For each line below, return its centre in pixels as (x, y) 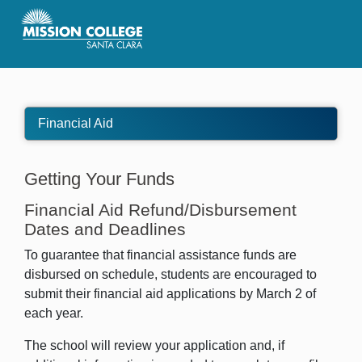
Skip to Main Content (71, 8)
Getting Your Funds (99, 179)
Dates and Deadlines (105, 229)
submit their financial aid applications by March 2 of (170, 294)
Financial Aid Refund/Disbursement (160, 210)
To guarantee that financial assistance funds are (160, 255)
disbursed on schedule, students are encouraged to (170, 274)
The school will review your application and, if (154, 345)
